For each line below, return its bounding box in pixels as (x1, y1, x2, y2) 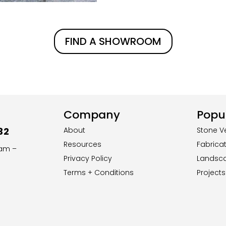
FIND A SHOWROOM (65, 34, 161, 49)
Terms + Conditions (64, 167, 134, 178)
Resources (64, 139, 102, 149)
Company (64, 106, 121, 123)
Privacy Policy (64, 153, 112, 163)
